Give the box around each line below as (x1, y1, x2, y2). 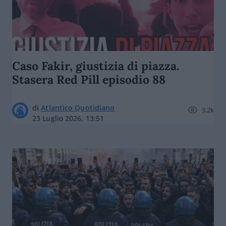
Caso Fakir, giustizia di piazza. (12, 59, 179, 73)
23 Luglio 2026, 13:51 (32, 114, 104, 123)
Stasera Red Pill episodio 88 (12, 72, 165, 87)
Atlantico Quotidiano (41, 103, 115, 112)
